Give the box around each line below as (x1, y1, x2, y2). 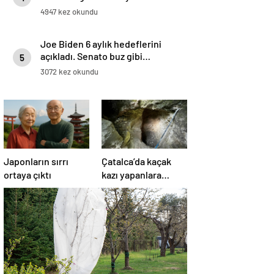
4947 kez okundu (40, 7, 98, 17)
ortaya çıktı (4, 169, 51, 181)
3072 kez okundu (40, 67, 98, 77)
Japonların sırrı (4, 155, 68, 168)
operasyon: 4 (102, 182, 158, 194)
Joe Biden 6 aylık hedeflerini (40, 38, 161, 50)
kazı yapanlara (102, 169, 161, 181)
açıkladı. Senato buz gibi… (40, 50, 150, 62)
